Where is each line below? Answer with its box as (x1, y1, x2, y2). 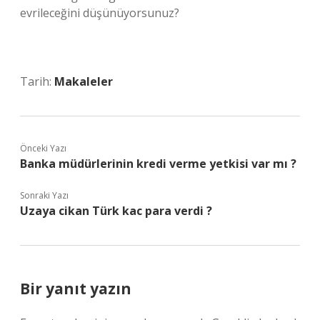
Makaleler (54, 74, 113, 89)
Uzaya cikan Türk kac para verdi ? (20, 203, 212, 219)
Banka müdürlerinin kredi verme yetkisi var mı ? (20, 156, 296, 171)
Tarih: (20, 74, 54, 89)
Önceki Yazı (20, 142, 66, 154)
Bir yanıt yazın (20, 279, 131, 299)
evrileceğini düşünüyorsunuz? (20, 5, 179, 21)
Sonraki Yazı (20, 189, 69, 201)
